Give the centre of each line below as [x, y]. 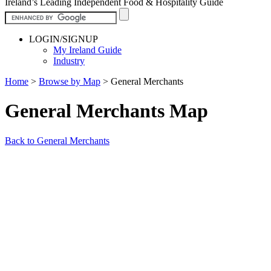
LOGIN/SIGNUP [64, 39]
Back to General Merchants [57, 140]
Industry [69, 60]
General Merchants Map [106, 111]
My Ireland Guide [87, 50]
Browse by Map [70, 81]
